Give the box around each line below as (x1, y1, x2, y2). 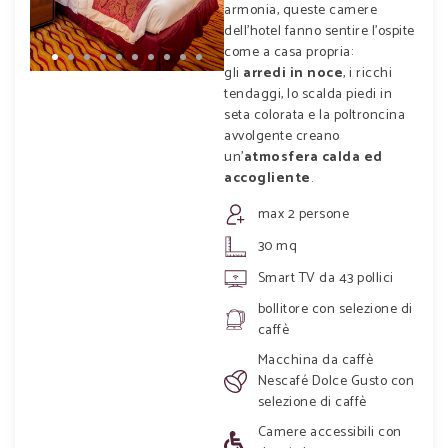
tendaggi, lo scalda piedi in (224, 82, 392, 106)
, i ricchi (343, 61, 392, 85)
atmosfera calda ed (243, 145, 383, 169)
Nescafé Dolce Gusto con (257, 369, 415, 393)
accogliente (224, 166, 311, 190)
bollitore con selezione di (257, 297, 413, 321)
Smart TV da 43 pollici (257, 266, 394, 290)
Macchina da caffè (257, 348, 374, 372)
